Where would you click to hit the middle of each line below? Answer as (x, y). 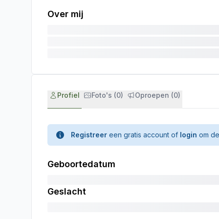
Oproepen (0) (158, 95)
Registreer (89, 135)
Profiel (68, 95)
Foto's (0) (107, 95)
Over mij (66, 14)
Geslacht (67, 191)
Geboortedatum (81, 164)
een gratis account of (143, 135)
